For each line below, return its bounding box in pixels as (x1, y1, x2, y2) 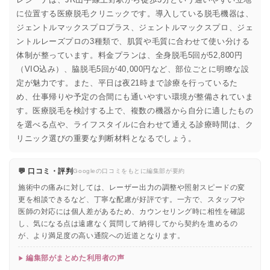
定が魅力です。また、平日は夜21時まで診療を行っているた (16, 78, 238, 87)
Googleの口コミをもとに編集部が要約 (73, 168, 185, 175)
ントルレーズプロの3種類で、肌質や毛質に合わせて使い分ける (16, 36, 250, 46)
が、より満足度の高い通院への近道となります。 (18, 231, 185, 240)
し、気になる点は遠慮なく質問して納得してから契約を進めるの (18, 219, 238, 228)
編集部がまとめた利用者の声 (26, 254, 125, 262)
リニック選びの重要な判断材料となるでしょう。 (16, 133, 196, 143)
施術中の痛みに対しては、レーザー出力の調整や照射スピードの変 (18, 183, 245, 192)
